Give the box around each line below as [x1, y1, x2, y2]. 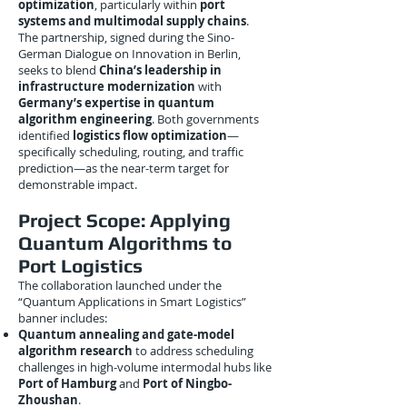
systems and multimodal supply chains [18, 13, 246, 29]
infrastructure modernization [18, 78, 195, 94]
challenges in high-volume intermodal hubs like [18, 359, 272, 375]
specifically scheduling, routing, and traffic [18, 144, 243, 160]
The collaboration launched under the [18, 277, 222, 293]
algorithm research [18, 342, 133, 359]
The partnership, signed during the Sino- [18, 29, 234, 45]
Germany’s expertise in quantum [18, 94, 214, 111]
